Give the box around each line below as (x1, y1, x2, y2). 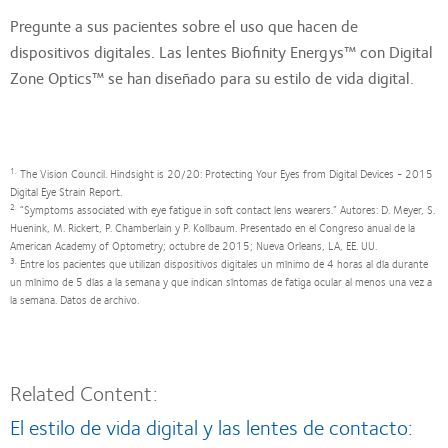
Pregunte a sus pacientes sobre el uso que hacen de (10, 13, 358, 39)
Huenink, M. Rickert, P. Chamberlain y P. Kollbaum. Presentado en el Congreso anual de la (10, 219, 415, 237)
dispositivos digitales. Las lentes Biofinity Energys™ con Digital (10, 39, 433, 65)
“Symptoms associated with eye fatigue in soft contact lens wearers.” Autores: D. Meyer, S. (17, 201, 435, 219)
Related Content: (10, 375, 158, 409)
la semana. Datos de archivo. (10, 291, 139, 309)
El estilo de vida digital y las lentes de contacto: (10, 409, 413, 443)
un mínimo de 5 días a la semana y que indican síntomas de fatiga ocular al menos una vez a (10, 273, 432, 291)
